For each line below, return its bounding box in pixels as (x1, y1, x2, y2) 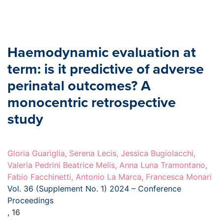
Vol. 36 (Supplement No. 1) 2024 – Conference (7, 184, 181, 194)
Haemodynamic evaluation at (7, 44, 196, 61)
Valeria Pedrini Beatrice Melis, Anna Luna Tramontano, (7, 160, 207, 170)
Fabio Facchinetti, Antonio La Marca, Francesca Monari (7, 172, 212, 182)
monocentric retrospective (7, 94, 176, 111)
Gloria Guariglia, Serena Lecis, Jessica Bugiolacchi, (7, 148, 195, 159)
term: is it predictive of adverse (7, 61, 204, 78)
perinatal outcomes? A (7, 78, 151, 95)
